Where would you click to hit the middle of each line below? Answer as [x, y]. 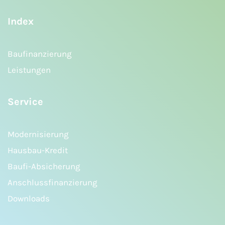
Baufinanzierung [40, 54]
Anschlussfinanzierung [52, 183]
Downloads [29, 199]
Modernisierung [38, 134]
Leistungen [29, 70]
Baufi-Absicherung [44, 166]
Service [25, 102]
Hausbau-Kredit [38, 150]
